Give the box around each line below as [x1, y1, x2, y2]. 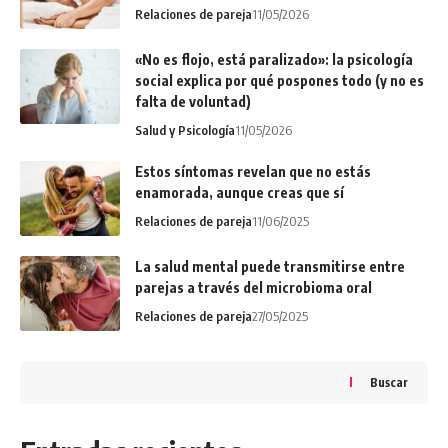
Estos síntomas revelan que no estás [135, 162, 371, 180]
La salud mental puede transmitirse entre [135, 257, 405, 275]
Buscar [370, 374, 408, 390]
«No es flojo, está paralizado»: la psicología [135, 50, 413, 68]
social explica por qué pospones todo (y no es [135, 71, 424, 89]
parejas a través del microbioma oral [135, 278, 372, 296]
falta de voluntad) [135, 92, 251, 110]
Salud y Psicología [135, 121, 235, 138]
